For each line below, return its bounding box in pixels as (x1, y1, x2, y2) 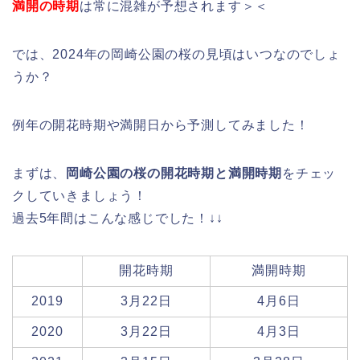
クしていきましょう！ (12, 189, 148, 203)
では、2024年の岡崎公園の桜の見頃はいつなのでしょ (12, 47, 341, 62)
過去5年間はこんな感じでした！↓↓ (12, 211, 223, 226)
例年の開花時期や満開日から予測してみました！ (12, 118, 309, 133)
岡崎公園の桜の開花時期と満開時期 (66, 166, 283, 181)
